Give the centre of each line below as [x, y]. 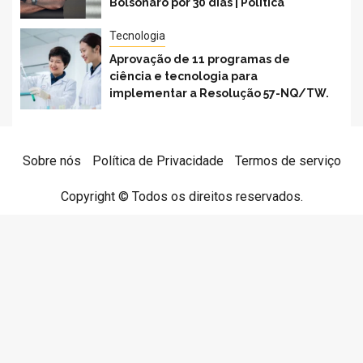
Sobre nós [51, 161]
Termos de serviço [288, 161]
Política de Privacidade [158, 161]
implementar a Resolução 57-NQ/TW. [219, 93]
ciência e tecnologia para [184, 76]
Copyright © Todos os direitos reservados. [181, 196]
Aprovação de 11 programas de [200, 59]
